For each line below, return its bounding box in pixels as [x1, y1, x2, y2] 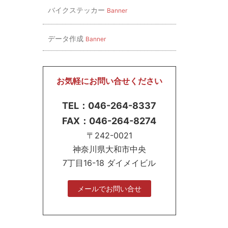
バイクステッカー [47, 6, 107, 14]
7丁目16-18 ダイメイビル [63, 158, 156, 168]
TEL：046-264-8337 [62, 100, 157, 111]
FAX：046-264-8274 [62, 116, 157, 126]
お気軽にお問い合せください [56, 76, 162, 86]
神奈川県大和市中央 [72, 144, 146, 154]
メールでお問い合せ [77, 184, 141, 193]
